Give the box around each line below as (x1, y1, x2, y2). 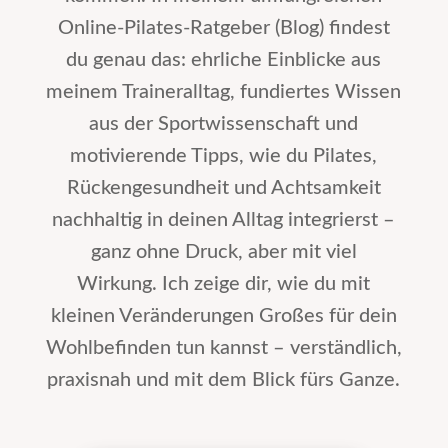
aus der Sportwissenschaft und (89, 114, 359, 135)
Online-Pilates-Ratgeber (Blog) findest (57, 18, 390, 39)
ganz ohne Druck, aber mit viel (90, 242, 357, 263)
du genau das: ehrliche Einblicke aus (66, 50, 382, 71)
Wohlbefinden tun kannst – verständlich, (45, 338, 402, 359)
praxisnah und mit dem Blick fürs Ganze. (47, 370, 401, 391)
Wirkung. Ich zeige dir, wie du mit (77, 274, 371, 295)
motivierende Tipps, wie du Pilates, (70, 146, 378, 167)
